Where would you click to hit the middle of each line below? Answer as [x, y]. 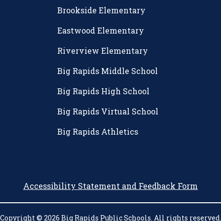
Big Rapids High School [103, 91]
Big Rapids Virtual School [108, 111]
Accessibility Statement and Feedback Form [110, 186]
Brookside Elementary [101, 10]
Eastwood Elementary [101, 31]
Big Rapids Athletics [98, 132]
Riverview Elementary [103, 51]
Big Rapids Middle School [108, 71]
